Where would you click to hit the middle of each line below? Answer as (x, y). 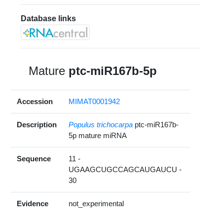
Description (37, 124)
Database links (49, 18)
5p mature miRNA (98, 135)
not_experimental (96, 203)
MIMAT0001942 (94, 101)
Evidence (33, 203)
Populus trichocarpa (101, 124)
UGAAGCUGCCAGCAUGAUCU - (125, 169)
